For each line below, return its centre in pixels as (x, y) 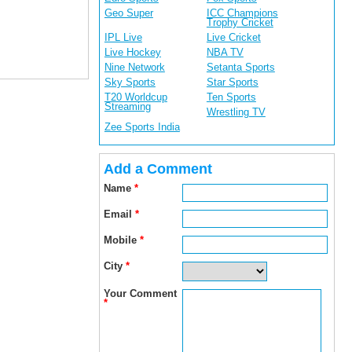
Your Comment (140, 293)
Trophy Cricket (240, 22)
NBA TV (225, 52)
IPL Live (123, 37)
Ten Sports (231, 97)
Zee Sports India (142, 127)
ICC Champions (242, 13)
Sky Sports (130, 82)
